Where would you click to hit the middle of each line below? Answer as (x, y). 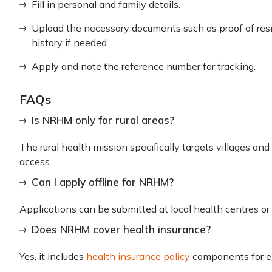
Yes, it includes (53, 256)
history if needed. (70, 42)
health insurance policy (138, 256)
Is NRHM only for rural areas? (103, 120)
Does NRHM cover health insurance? (121, 229)
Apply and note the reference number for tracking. (144, 66)
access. (36, 161)
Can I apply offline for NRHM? (103, 182)
